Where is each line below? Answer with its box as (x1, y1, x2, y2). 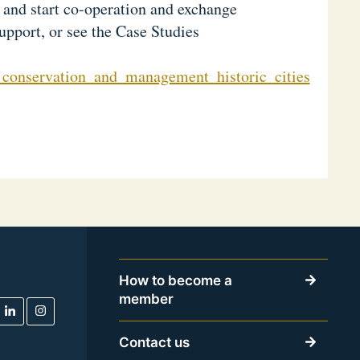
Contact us (119, 333, 190, 350)
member (119, 290, 174, 307)
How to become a (119, 272, 233, 288)
